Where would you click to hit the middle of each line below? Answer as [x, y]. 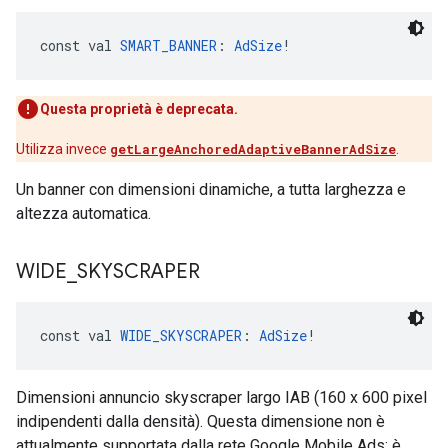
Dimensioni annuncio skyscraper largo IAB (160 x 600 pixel [221, 397]
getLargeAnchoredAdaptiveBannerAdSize [253, 149]
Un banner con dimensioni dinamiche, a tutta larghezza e [211, 189]
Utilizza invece [63, 149]
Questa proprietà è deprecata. [139, 109]
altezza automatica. [83, 213]
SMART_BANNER [168, 45]
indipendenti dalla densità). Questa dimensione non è [200, 421]
